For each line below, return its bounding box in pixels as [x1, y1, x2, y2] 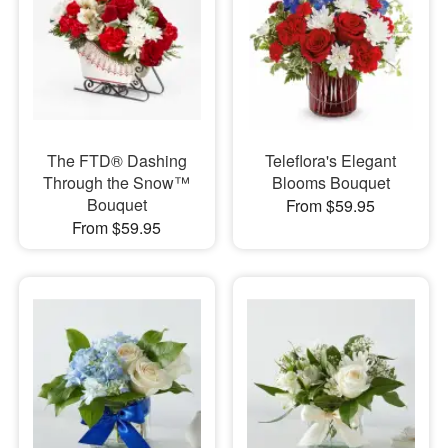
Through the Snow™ [43, 171, 191, 195]
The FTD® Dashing [46, 149, 187, 173]
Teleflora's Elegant [265, 149, 397, 173]
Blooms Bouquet [271, 171, 390, 195]
